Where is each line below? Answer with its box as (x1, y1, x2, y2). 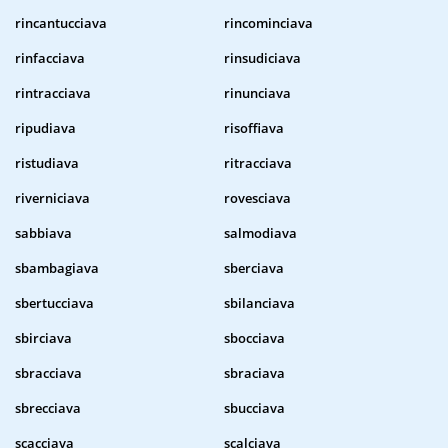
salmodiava (224, 224, 297, 243)
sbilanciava (224, 294, 295, 313)
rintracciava (15, 84, 91, 103)
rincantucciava (15, 14, 107, 33)
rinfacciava (15, 49, 85, 68)
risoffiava (224, 119, 284, 138)
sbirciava (15, 329, 72, 348)
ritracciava (224, 154, 292, 173)
